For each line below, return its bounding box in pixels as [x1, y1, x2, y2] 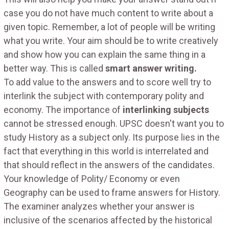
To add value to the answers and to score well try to [4, 76, 211, 87]
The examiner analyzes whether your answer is [4, 200, 195, 212]
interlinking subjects [123, 104, 209, 115]
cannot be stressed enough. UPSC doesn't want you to [4, 118, 224, 129]
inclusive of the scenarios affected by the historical [4, 214, 212, 225]
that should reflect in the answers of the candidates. [4, 159, 215, 170]
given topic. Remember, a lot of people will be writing [4, 21, 215, 32]
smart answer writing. [105, 62, 197, 74]
